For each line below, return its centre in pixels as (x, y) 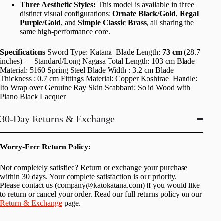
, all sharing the (170, 23)
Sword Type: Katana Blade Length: (104, 52)
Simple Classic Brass (112, 23)
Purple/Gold (40, 23)
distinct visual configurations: (66, 14)
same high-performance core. (65, 32)
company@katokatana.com (100, 185)
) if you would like (171, 185)
